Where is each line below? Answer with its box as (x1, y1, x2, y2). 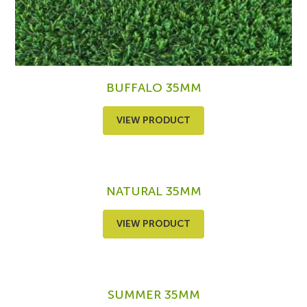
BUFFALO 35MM (106, 80, 201, 96)
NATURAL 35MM (106, 184, 201, 199)
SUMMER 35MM (107, 287, 200, 303)
